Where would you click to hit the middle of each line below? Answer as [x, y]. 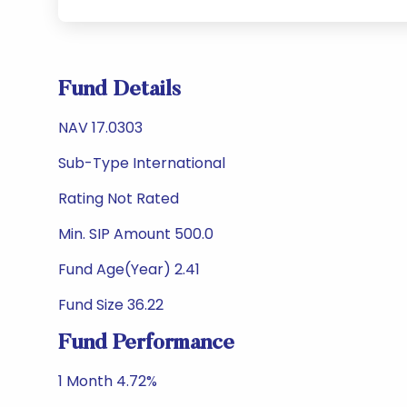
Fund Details [119, 90]
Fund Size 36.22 [111, 305]
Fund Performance [146, 343]
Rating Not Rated [119, 199]
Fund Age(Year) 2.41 [129, 269]
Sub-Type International [142, 163]
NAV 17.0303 [100, 128]
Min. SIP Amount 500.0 [136, 234]
